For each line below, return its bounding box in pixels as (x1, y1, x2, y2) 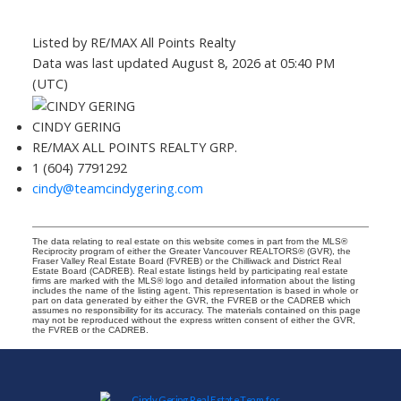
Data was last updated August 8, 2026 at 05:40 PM (31, 54, 335, 73)
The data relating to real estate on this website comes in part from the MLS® (31, 236, 347, 247)
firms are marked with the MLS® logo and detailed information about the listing (31, 276, 355, 286)
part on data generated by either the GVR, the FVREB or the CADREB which (31, 295, 351, 306)
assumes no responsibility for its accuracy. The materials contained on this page (31, 305, 361, 316)
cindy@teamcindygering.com (31, 179, 203, 198)
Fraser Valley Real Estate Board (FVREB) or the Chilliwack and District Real (31, 256, 341, 267)
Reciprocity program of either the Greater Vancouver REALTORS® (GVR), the (31, 246, 351, 257)
